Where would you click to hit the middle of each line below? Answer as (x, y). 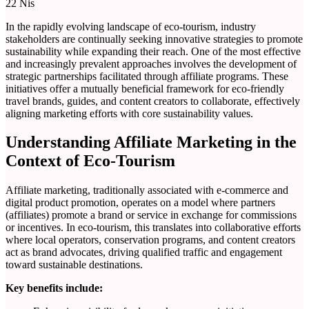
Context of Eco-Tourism (90, 161)
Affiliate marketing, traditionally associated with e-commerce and (147, 190)
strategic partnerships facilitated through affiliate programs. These (147, 76)
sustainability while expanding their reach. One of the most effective (153, 51)
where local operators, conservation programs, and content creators (150, 240)
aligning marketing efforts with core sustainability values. (129, 113)
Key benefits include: (54, 288)
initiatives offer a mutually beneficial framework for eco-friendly (145, 88)
